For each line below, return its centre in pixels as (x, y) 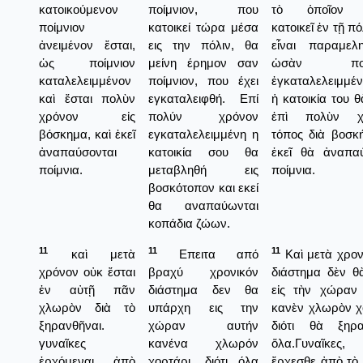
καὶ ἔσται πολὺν (87, 98)
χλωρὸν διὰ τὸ (87, 307)
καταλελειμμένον (85, 80)
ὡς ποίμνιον (87, 62)
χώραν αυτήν (203, 325)
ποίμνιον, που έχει (203, 80)
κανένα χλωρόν (203, 343)
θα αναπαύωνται (203, 205)
